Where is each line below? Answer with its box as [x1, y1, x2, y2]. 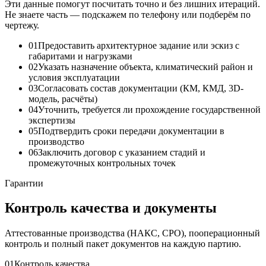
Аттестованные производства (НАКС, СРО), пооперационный [5, 228, 260, 239]
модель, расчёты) [28, 93, 97, 104]
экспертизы [28, 115, 75, 125]
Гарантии [5, 178, 43, 188]
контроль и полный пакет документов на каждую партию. [5, 239, 241, 249]
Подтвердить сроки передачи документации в [38, 125, 224, 136]
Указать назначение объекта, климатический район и [38, 61, 253, 72]
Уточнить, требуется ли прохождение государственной [38, 104, 261, 115]
